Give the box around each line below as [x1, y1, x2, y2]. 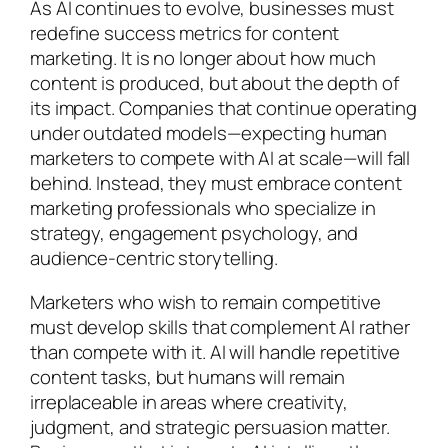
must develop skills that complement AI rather [30, 313, 410, 340]
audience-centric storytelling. [30, 245, 278, 272]
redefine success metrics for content [30, 20, 340, 47]
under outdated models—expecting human [30, 120, 388, 147]
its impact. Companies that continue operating [30, 95, 417, 122]
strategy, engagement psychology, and [30, 220, 359, 247]
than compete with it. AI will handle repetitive [30, 338, 401, 365]
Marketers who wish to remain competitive [30, 288, 381, 315]
